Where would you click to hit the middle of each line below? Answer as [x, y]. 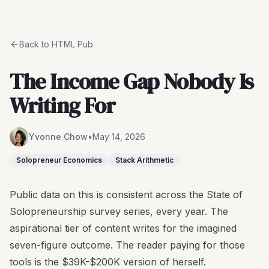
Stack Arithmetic [144, 160]
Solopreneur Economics [59, 160]
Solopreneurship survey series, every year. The [119, 211]
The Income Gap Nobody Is [132, 81]
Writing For [63, 105]
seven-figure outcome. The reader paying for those [127, 245]
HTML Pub [72, 44]
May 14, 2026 [119, 137]
